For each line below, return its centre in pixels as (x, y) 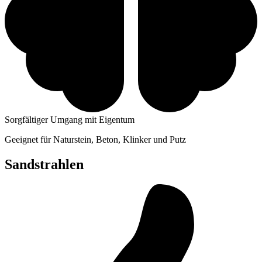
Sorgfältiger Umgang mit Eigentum (70, 119)
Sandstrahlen (44, 164)
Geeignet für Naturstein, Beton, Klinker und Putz (95, 139)
